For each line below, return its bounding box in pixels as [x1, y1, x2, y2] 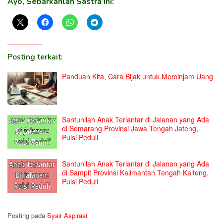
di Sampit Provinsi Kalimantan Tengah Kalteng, [62, 167, 209, 178]
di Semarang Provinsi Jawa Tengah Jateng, [62, 123, 198, 134]
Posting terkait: [7, 51, 63, 62]
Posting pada [7, 211, 47, 221]
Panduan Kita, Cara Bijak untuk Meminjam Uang [62, 71, 213, 81]
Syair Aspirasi [47, 211, 87, 221]
